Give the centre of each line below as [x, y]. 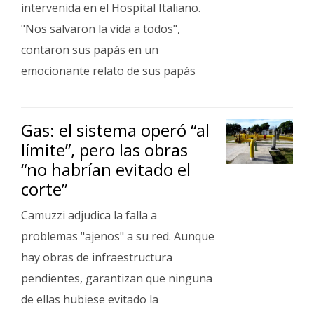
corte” [44, 189]
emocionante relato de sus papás [108, 71]
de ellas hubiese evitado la [90, 299]
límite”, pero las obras [104, 150]
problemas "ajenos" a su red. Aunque [118, 236]
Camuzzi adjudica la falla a [89, 215]
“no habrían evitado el [106, 169]
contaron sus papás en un [90, 50]
